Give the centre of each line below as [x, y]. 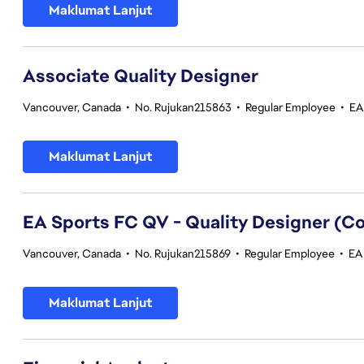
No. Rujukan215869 [183, 253]
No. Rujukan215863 [183, 107]
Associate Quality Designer [141, 76]
